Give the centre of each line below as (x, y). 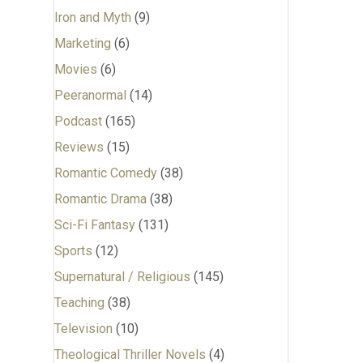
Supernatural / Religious (122, 277)
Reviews (79, 147)
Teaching (79, 303)
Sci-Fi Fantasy (94, 225)
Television (83, 329)
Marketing (82, 43)
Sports (73, 251)
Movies (75, 69)
